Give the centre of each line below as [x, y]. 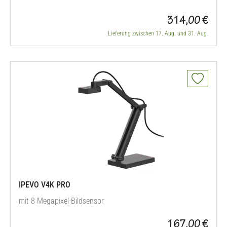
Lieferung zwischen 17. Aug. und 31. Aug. [158, 33]
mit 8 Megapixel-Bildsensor [61, 201]
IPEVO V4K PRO [45, 185]
